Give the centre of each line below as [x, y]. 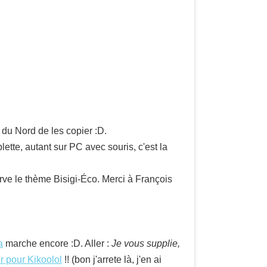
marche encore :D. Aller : [57, 243]
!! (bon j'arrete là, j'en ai [112, 260]
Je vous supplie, [146, 243]
